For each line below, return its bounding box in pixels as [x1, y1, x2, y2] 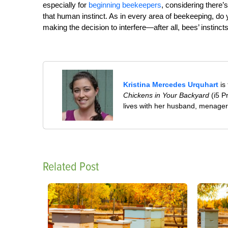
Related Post [43, 159, 99, 174]
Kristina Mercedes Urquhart [123, 80, 219, 89]
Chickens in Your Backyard [123, 91, 210, 99]
